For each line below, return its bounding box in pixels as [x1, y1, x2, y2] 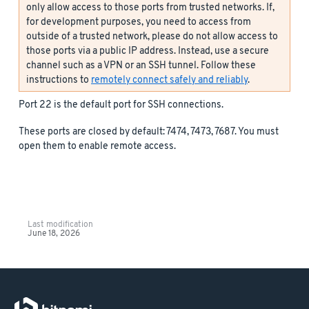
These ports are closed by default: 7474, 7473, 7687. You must [19, 125, 279, 139]
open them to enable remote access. [19, 139, 176, 153]
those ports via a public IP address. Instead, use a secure [26, 44, 269, 58]
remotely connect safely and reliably [91, 73, 248, 87]
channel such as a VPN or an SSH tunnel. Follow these [26, 59, 256, 72]
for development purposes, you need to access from [26, 15, 251, 29]
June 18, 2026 [27, 228, 80, 239]
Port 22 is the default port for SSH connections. [19, 98, 223, 112]
